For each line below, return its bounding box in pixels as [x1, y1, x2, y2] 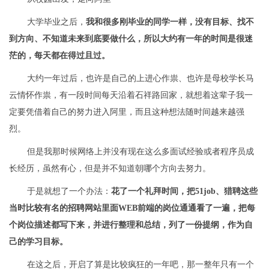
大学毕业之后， [27, 17, 86, 27]
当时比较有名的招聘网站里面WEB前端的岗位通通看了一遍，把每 [9, 204, 255, 213]
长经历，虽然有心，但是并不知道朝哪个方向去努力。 [9, 164, 211, 174]
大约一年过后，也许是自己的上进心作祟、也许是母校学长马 [27, 74, 254, 83]
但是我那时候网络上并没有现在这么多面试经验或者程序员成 [27, 147, 254, 157]
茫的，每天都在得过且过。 [9, 51, 110, 61]
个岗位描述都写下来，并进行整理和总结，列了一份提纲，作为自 [9, 220, 253, 230]
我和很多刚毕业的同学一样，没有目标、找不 [86, 17, 254, 27]
